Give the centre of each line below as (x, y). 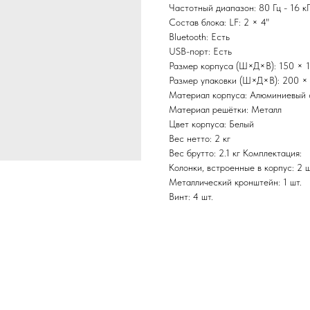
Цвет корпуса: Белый (211, 124)
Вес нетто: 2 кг (200, 139)
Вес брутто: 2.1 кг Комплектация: (235, 153)
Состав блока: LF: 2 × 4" (219, 22)
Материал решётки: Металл (225, 110)
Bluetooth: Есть (199, 37)
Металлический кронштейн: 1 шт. (235, 182)
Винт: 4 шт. (191, 197)
